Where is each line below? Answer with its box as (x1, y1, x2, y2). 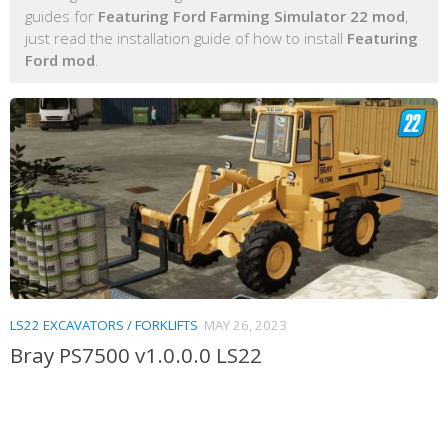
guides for (25, 5, 98, 26)
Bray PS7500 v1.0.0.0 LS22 (10, 341, 262, 370)
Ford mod (25, 49, 95, 70)
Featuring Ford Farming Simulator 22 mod (98, 5, 405, 26)
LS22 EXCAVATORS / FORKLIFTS (10, 316, 198, 335)
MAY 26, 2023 (204, 316, 287, 335)
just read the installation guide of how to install (25, 27, 347, 48)
